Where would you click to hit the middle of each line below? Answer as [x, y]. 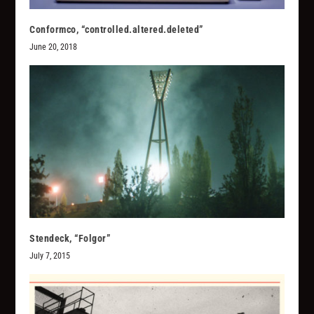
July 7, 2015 [50, 256]
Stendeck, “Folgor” [70, 239]
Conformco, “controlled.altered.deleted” [116, 30]
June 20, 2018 [54, 47]
